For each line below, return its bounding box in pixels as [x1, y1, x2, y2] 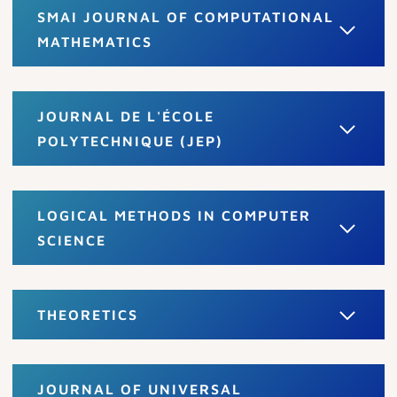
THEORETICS [37, 306, 138, 323]
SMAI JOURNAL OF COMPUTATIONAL [37, 8, 334, 25]
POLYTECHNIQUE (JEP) [37, 132, 223, 149]
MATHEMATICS [37, 33, 152, 50]
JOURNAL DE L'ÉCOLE [37, 107, 214, 124]
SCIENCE [37, 231, 106, 248]
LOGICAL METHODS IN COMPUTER [37, 206, 311, 223]
